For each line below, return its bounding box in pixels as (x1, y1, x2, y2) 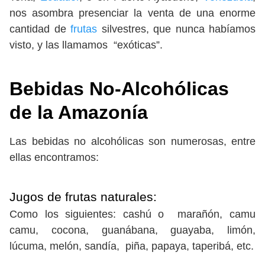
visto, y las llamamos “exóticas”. (9, 39, 166, 51)
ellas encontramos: (9, 151, 99, 164)
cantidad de (9, 23, 70, 35)
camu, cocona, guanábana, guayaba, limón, (9, 224, 256, 237)
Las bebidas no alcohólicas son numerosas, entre (9, 135, 256, 148)
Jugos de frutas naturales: (9, 190, 157, 204)
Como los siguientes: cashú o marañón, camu (9, 208, 256, 221)
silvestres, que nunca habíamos (97, 23, 256, 35)
